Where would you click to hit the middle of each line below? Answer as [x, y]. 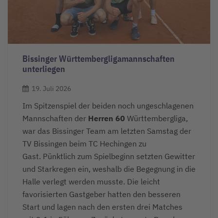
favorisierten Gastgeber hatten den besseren [101, 194]
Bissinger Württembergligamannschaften [99, 59]
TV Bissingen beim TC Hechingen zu [84, 143]
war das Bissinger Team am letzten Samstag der [107, 131]
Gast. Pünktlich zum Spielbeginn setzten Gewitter [109, 156]
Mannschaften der [55, 118]
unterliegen [44, 69]
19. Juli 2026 [51, 88]
